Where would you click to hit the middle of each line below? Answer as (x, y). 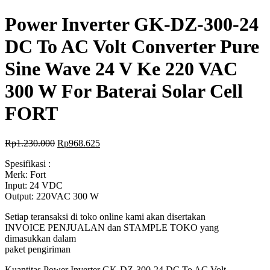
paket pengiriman (38, 249)
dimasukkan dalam (40, 238)
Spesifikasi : (28, 163)
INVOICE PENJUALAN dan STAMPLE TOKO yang (112, 227)
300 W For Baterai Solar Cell (124, 91)
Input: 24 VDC (34, 185)
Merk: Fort (25, 174)
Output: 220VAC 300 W (52, 196)
